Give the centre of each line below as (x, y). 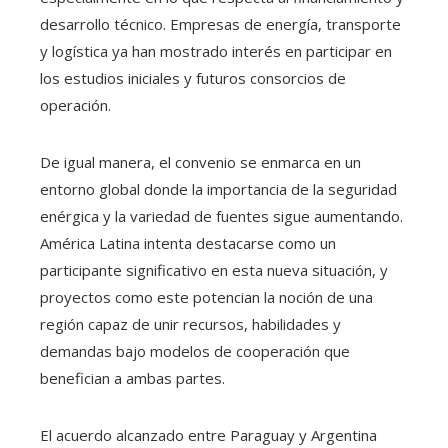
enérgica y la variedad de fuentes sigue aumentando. (221, 216)
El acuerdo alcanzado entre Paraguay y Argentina (208, 435)
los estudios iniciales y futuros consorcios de (193, 78)
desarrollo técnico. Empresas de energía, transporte (220, 24)
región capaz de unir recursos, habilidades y (190, 324)
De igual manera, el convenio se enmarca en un (200, 162)
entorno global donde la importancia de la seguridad (218, 189)
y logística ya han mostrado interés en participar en (216, 51)
